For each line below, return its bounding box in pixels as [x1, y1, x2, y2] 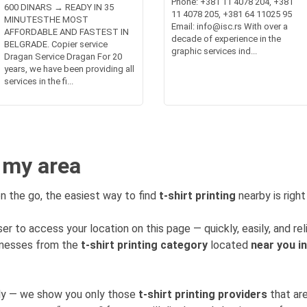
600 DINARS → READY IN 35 [4, 2, 114, 12]
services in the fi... [4, 76, 74, 86]
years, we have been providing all [4, 64, 135, 74]
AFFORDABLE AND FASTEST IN [4, 27, 130, 37]
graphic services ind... [171, 46, 257, 56]
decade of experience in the [171, 34, 281, 44]
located [208, 238, 251, 251]
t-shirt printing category [81, 238, 208, 251]
